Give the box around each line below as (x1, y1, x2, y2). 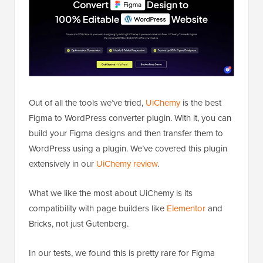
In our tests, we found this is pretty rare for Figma (29, 247, 215, 259)
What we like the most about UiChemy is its (29, 187, 193, 200)
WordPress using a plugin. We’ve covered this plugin (29, 142, 227, 155)
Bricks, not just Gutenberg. (29, 217, 129, 230)
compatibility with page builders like (29, 202, 167, 215)
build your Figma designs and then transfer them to (29, 127, 223, 140)
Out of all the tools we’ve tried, (29, 96, 146, 109)
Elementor (167, 202, 205, 215)
